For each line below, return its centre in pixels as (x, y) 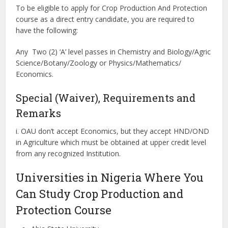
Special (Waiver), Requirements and (106, 98)
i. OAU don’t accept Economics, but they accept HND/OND (113, 131)
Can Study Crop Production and (100, 194)
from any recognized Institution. (68, 153)
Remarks (39, 113)
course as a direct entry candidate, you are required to (105, 19)
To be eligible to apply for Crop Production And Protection (112, 8)
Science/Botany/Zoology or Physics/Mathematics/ (99, 63)
